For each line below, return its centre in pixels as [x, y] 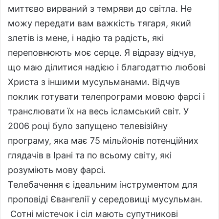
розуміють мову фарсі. [57, 170]
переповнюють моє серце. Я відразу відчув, [102, 52]
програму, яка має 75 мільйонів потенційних [103, 140]
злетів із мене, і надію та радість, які [86, 38]
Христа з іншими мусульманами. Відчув [94, 82]
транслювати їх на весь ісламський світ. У [98, 111]
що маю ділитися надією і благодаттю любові [107, 67]
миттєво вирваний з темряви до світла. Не [100, 8]
